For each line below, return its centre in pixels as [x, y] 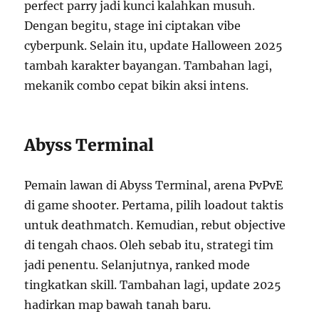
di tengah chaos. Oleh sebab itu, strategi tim [149, 245]
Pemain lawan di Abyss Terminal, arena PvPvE [154, 185]
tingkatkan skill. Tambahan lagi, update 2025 [153, 284]
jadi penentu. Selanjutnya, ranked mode [137, 265]
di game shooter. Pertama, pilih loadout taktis [154, 205]
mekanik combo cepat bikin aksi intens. [137, 85]
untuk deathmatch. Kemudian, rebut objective [155, 225]
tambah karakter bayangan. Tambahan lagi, [148, 65]
